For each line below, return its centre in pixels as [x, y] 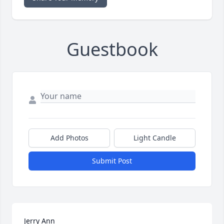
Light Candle [155, 138]
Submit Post [112, 161]
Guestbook [112, 49]
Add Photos [69, 138]
